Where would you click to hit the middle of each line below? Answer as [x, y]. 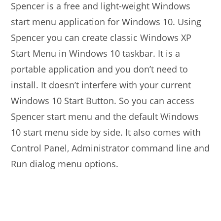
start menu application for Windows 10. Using [106, 22]
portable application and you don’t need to [100, 69]
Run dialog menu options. [65, 164]
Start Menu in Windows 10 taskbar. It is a [96, 53]
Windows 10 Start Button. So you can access [103, 101]
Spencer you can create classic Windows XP [101, 37]
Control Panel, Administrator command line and [110, 148]
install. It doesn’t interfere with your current [101, 85]
